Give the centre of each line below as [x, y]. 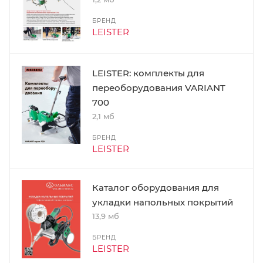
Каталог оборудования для [156, 187]
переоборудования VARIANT [159, 87]
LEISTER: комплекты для [148, 73]
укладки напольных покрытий [163, 202]
